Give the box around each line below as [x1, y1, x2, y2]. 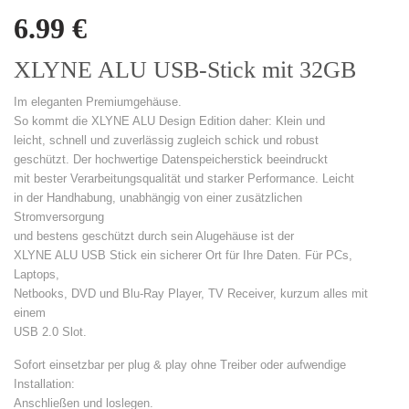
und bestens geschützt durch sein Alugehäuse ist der [14, 229, 294, 244]
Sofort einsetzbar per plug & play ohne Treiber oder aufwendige [14, 358, 346, 372]
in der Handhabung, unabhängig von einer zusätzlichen [14, 191, 302, 205]
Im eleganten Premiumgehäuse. [14, 95, 182, 110]
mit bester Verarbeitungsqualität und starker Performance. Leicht [14, 172, 354, 186]
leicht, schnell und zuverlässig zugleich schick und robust [14, 133, 319, 148]
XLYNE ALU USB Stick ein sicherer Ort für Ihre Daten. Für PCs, [14, 248, 352, 263]
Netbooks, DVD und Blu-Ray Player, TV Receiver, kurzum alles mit [14, 287, 368, 301]
